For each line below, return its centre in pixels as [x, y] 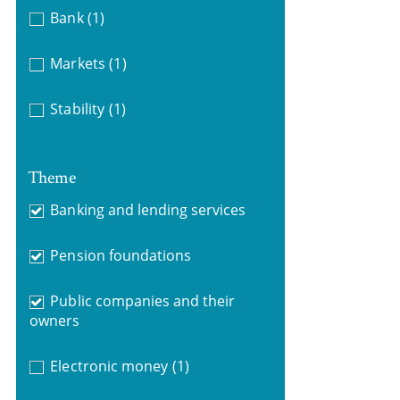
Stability [77, 109]
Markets [78, 63]
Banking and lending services [148, 209]
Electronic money [109, 366]
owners [54, 320]
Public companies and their [143, 300]
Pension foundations [121, 255]
